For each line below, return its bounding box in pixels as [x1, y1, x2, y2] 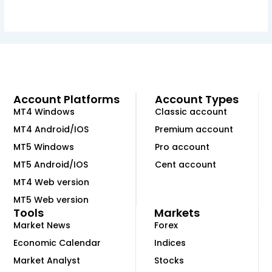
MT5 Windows [13, 140, 75, 153]
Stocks [154, 254, 184, 267]
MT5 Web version [13, 193, 89, 206]
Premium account [155, 123, 233, 135]
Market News [13, 219, 71, 231]
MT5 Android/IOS [13, 158, 89, 171]
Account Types [155, 91, 239, 107]
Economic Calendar [13, 236, 101, 249]
